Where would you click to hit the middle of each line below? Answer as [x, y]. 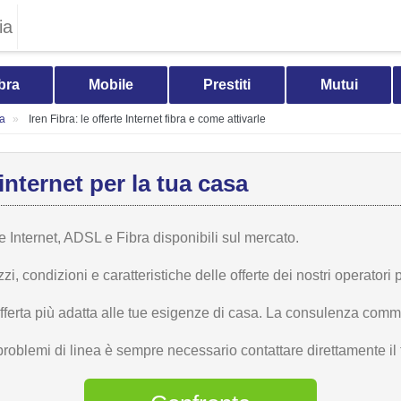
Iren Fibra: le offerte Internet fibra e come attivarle [147, 119]
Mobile [111, 85]
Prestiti [226, 85]
